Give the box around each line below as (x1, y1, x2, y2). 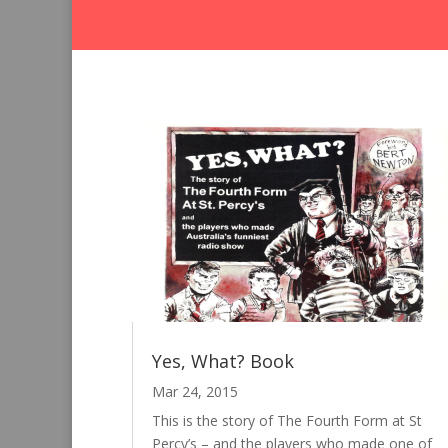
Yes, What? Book (152, 349, 294, 374)
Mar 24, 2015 (152, 382, 238, 402)
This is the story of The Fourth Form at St (152, 411, 422, 431)
